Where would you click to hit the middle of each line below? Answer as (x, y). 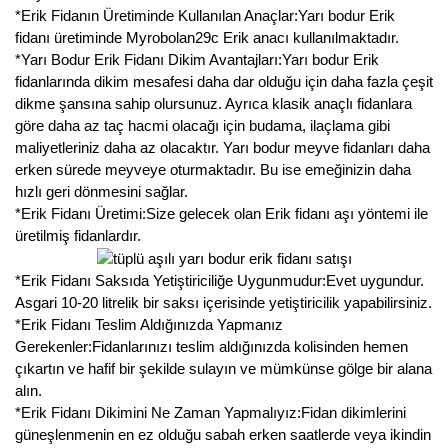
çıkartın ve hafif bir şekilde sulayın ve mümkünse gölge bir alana (223, 369)
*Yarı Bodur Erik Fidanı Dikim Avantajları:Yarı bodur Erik (197, 60)
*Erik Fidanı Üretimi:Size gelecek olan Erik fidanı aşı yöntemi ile (221, 214)
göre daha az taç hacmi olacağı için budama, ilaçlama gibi (202, 126)
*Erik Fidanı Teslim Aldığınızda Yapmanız (149, 325)
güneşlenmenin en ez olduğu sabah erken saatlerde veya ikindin (223, 435)
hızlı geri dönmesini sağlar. (101, 192)
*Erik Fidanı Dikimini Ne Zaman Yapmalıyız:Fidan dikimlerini (210, 413)
